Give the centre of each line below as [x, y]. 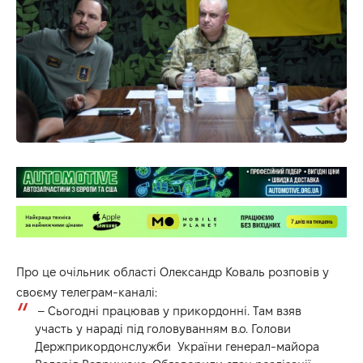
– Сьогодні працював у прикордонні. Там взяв [168, 310]
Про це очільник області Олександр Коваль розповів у [173, 271]
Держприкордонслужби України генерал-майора [177, 346]
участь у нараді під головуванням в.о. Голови [162, 328]
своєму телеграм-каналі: [87, 292]
